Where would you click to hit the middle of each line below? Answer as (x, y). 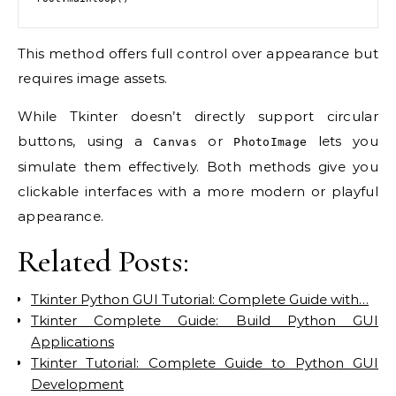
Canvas (175, 142)
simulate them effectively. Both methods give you (198, 167)
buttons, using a (86, 141)
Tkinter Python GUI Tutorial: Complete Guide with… (200, 299)
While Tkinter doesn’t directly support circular (198, 116)
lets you (343, 141)
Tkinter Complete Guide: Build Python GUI (205, 320)
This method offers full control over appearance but (198, 53)
